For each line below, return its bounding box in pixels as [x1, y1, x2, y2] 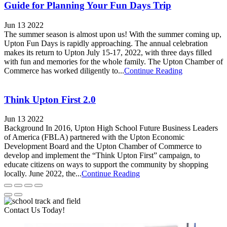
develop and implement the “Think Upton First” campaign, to [4, 151, 200, 160]
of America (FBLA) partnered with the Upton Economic [4, 133, 184, 142]
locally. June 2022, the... [4, 169, 82, 178]
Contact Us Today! [4, 206, 65, 215]
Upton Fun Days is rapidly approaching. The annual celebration [4, 39, 208, 48]
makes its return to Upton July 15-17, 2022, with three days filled [4, 48, 212, 57]
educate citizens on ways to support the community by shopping [4, 160, 208, 169]
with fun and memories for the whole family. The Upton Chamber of [4, 57, 223, 66]
